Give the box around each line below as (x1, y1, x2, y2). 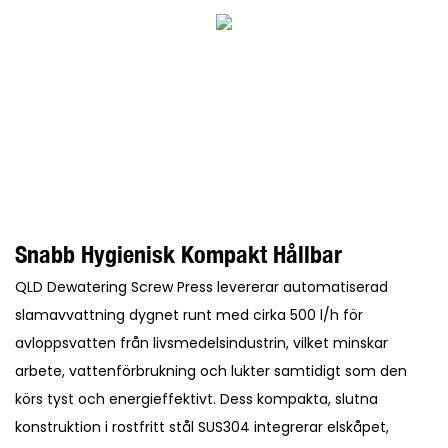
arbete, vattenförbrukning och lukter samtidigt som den (15, 360, 407, 381)
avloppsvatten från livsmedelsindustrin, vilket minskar (15, 332, 388, 353)
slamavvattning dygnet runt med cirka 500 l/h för (15, 304, 363, 325)
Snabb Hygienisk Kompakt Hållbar (15, 239, 342, 270)
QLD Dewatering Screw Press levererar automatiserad (15, 276, 388, 297)
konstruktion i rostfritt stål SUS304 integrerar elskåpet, (15, 416, 389, 437)
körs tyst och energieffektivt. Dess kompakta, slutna (15, 388, 378, 409)
